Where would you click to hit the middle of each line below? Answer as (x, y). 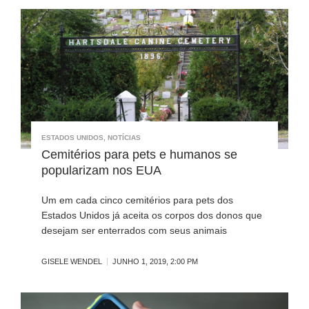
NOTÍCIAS (124, 138)
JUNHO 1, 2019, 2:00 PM (155, 262)
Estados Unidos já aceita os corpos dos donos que (152, 216)
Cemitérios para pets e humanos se (139, 155)
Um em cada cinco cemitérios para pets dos (137, 200)
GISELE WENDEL (72, 262)
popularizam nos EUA (101, 171)
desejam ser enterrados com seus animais (134, 231)
